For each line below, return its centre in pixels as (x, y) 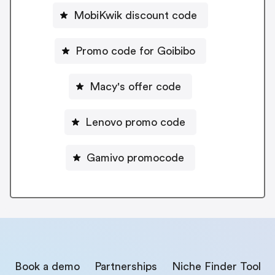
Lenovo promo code (135, 122)
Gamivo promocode (135, 157)
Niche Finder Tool (216, 266)
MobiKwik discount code (135, 15)
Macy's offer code (135, 86)
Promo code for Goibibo (135, 51)
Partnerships (126, 266)
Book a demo (47, 266)
